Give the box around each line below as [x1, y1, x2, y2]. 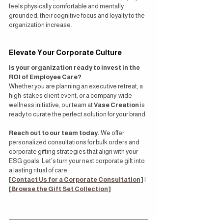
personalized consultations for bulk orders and [9, 138, 140, 146]
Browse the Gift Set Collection [11, 185, 108, 193]
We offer [100, 129, 125, 137]
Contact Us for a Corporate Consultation [11, 176, 140, 184]
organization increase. [9, 21, 72, 29]
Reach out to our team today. [9, 129, 100, 137]
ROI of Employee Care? [9, 73, 82, 81]
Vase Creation [94, 101, 139, 109]
